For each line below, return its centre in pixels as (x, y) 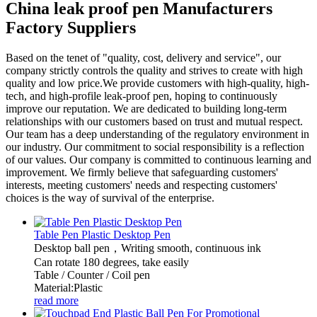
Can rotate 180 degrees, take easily (111, 262)
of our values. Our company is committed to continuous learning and (158, 159)
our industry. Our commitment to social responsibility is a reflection (155, 146)
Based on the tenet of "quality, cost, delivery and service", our (143, 57)
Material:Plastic (68, 287)
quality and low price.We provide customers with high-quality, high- (157, 83)
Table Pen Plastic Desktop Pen (102, 234)
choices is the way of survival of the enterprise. (110, 197)
